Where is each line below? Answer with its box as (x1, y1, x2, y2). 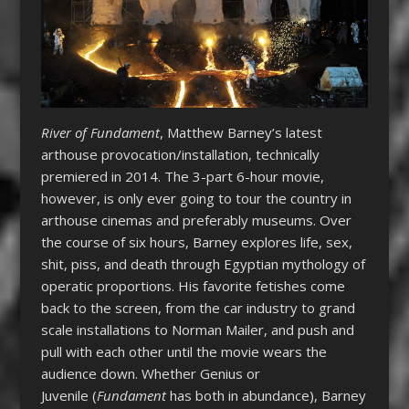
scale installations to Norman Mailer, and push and (40, 320, 354, 340)
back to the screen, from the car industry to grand (40, 299, 355, 318)
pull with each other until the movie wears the (40, 342, 327, 362)
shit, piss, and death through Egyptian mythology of (40, 255, 365, 274)
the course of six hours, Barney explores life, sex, (40, 233, 352, 252)
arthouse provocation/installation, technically (40, 145, 320, 164)
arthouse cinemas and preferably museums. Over (40, 211, 351, 230)
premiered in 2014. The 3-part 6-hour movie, (40, 167, 324, 186)
